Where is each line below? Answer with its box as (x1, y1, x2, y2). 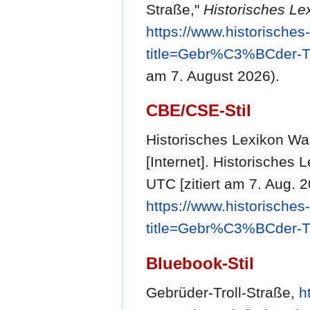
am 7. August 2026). (146, 67, 280, 84)
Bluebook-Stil (146, 253, 254, 273)
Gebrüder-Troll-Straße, (146, 284, 299, 300)
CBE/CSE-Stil (146, 101, 251, 120)
